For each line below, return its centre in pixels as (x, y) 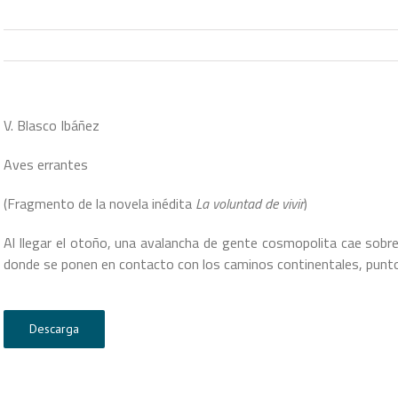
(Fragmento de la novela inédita (99, 203)
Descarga (54, 329)
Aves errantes (46, 164)
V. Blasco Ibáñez (52, 125)
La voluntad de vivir (250, 203)
